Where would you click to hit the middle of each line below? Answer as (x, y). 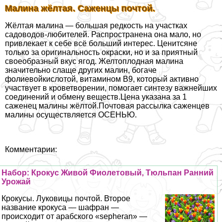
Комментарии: (31, 150)
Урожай (16, 182)
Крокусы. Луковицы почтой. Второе (66, 199)
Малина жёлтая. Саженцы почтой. (80, 9)
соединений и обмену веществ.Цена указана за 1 (96, 97)
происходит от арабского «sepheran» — (75, 217)
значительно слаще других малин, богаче (81, 70)
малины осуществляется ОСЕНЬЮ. (71, 115)
